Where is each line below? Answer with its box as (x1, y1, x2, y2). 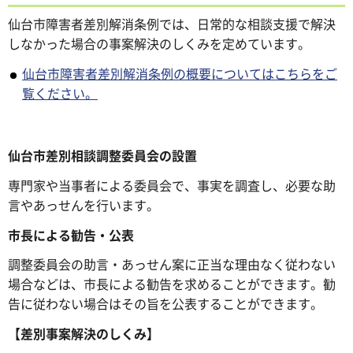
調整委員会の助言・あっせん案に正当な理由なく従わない (8, 255, 336, 274)
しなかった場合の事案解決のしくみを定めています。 (8, 34, 310, 54)
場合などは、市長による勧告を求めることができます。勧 (8, 274, 336, 294)
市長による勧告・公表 (8, 225, 134, 244)
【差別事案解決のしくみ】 (8, 324, 159, 344)
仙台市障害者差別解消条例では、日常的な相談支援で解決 (8, 14, 336, 34)
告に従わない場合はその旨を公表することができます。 (8, 294, 323, 314)
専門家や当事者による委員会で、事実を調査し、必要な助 (8, 175, 336, 195)
